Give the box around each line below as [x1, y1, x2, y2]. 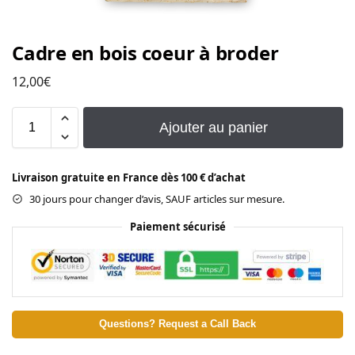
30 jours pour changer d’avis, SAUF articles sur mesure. [29, 191, 284, 206]
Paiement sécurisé [129, 219, 226, 234]
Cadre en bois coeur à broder [12, 40, 279, 67]
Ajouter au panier [158, 119, 268, 136]
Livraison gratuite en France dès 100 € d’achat [12, 170, 246, 185]
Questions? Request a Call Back [99, 318, 256, 330]
